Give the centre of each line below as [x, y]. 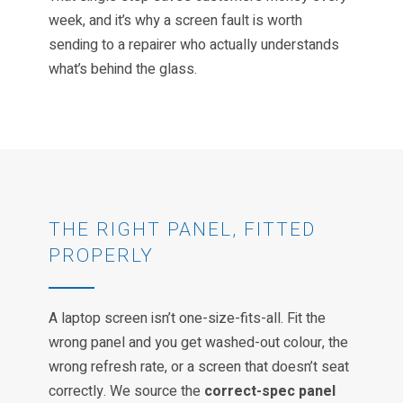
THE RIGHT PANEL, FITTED [182, 229]
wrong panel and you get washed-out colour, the [198, 342]
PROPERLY [101, 255]
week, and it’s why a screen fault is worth [175, 20]
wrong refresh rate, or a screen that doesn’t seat [199, 367]
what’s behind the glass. [123, 69]
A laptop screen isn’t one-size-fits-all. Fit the [187, 318]
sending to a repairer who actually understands [194, 45]
